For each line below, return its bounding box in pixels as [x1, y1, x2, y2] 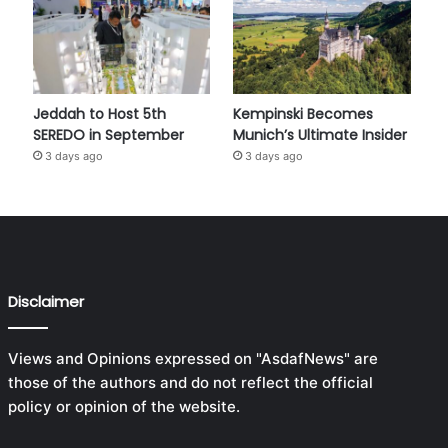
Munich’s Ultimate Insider [233, 124, 408, 145]
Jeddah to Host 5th [32, 103, 166, 124]
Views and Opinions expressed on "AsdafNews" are [7, 348, 378, 368]
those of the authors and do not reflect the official [7, 372, 373, 392]
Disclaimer [7, 290, 84, 312]
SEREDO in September [32, 124, 184, 145]
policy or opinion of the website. [7, 396, 240, 416]
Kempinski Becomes [233, 103, 374, 124]
